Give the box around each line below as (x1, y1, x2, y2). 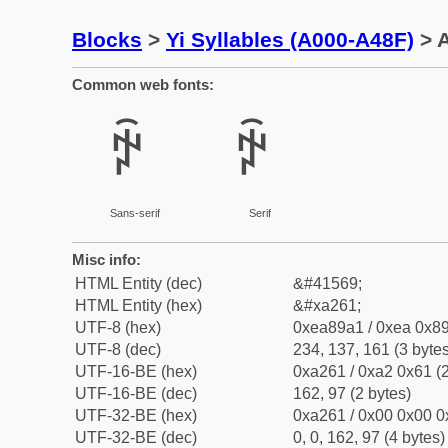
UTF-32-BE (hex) (75, 407, 197, 424)
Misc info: (72, 251, 141, 268)
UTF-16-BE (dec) (75, 385, 197, 402)
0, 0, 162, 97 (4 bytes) (293, 429, 445, 446)
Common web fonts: (72, 76, 214, 93)
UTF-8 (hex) (75, 319, 161, 336)
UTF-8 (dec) (75, 341, 161, 358)
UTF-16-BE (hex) (75, 363, 197, 380)
